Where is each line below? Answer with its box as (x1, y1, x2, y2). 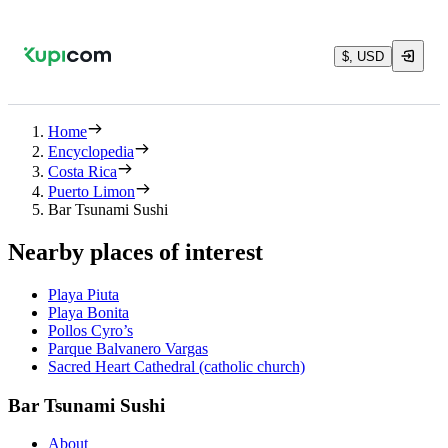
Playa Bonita (48, 303, 129, 321)
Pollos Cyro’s (48, 321, 133, 339)
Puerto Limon (48, 183, 135, 200)
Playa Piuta (48, 285, 119, 303)
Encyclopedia (48, 143, 134, 160)
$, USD (342, 48, 384, 64)
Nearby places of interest (8, 238, 263, 265)
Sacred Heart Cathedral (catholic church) (48, 357, 305, 375)
